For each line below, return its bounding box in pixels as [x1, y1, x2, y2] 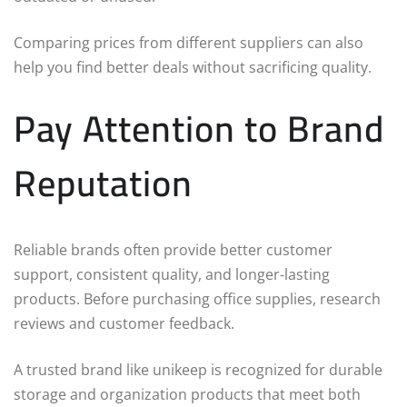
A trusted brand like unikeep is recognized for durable [14, 360, 382, 381]
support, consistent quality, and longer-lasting [14, 264, 330, 285]
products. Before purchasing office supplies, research [14, 289, 381, 310]
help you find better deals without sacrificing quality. [14, 57, 372, 78]
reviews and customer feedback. [14, 313, 234, 334]
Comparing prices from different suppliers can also [14, 33, 363, 54]
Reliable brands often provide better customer [14, 240, 333, 261]
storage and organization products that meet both [14, 384, 361, 405]
